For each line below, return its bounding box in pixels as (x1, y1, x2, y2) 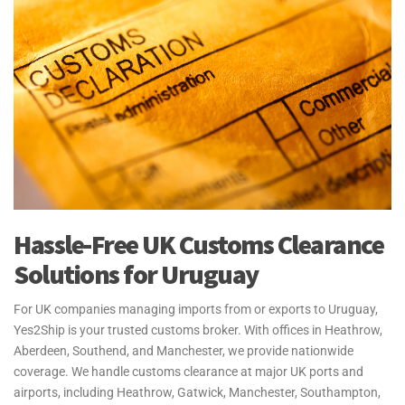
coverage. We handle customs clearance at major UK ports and (14, 364, 363, 379)
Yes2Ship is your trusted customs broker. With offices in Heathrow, (14, 323, 382, 337)
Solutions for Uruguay (14, 257, 259, 291)
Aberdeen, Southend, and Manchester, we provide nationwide (14, 344, 353, 358)
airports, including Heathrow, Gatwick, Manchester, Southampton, (14, 385, 381, 400)
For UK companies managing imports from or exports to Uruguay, (14, 302, 378, 316)
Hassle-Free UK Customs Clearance (14, 227, 383, 261)
